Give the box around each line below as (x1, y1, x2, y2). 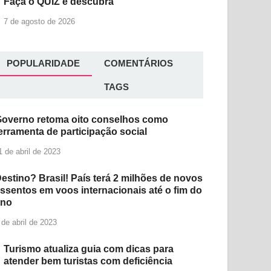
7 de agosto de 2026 (4, 16, 76, 26)
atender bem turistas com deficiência (4, 255, 173, 266)
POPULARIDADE (7, 57, 80, 68)
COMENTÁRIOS (104, 57, 174, 68)
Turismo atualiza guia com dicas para (4, 243, 174, 254)
